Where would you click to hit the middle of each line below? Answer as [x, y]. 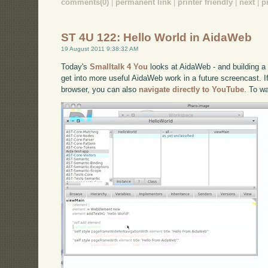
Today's [76, 66]
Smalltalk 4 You [119, 66]
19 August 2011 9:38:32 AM [100, 48]
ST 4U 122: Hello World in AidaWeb [157, 37]
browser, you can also [100, 89]
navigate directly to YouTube [192, 89]
